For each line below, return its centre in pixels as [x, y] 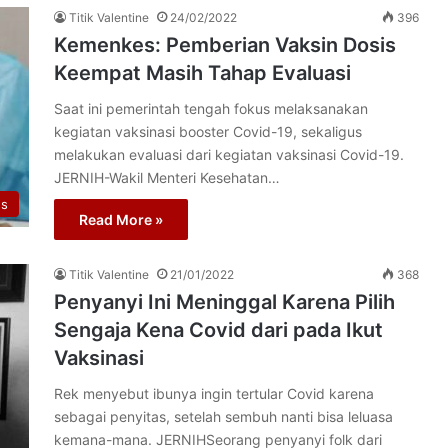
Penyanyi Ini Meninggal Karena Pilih [224, 302]
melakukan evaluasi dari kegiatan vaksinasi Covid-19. [229, 154]
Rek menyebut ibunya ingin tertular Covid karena [214, 393]
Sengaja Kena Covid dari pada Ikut [218, 330]
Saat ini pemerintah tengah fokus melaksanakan [211, 108]
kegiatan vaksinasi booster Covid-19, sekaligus [208, 131]
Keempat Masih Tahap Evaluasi [202, 73]
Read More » [121, 219]
